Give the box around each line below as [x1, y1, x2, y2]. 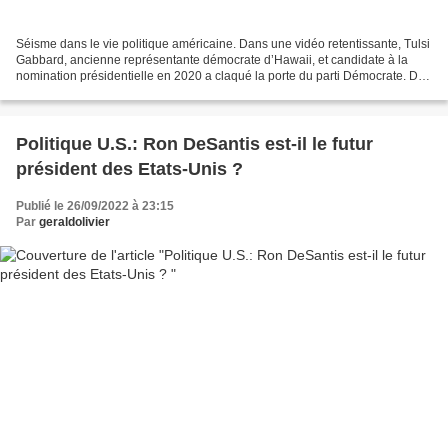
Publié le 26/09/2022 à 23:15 [16, 199, 174, 214]
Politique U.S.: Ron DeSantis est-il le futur [16, 134, 373, 155]
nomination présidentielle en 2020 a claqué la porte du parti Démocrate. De [16, 69, 425, 84]
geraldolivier [39, 215, 110, 230]
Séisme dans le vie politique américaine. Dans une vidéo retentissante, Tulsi [16, 37, 430, 52]
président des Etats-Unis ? [16, 159, 243, 180]
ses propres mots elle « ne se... [16, 85, 184, 100]
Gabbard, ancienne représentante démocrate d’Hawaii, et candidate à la [16, 53, 408, 68]
